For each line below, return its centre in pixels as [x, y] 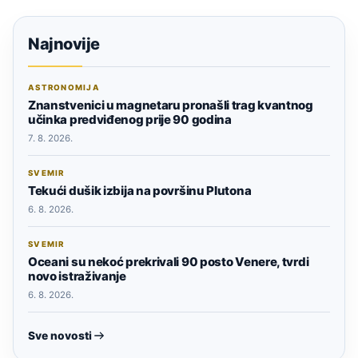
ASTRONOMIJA [64, 87]
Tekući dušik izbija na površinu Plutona [140, 190]
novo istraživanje [77, 276]
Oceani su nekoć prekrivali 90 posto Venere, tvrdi [169, 261]
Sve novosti [60, 335]
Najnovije [64, 44]
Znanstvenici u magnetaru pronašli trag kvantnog [171, 105]
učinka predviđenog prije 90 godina [130, 119]
